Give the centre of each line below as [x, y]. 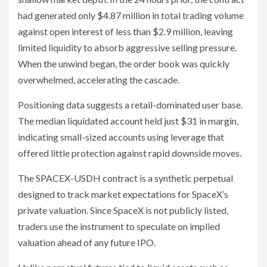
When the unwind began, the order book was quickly [124, 64]
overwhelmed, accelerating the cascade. [99, 80]
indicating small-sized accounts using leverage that [121, 137]
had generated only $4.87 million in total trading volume [131, 15]
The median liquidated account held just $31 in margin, [128, 121]
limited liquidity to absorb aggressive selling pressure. [127, 48]
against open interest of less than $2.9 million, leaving [125, 32]
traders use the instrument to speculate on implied [119, 226]
